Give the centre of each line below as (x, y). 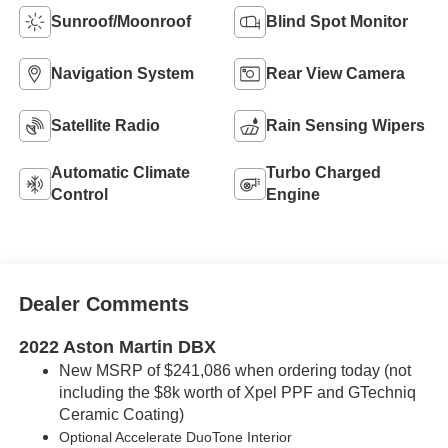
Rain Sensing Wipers (345, 125)
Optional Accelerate (122, 437)
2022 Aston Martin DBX (117, 347)
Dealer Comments (103, 304)
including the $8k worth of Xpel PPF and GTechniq (237, 393)
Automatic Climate (120, 172)
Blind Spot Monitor (337, 21)
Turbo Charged (323, 172)
